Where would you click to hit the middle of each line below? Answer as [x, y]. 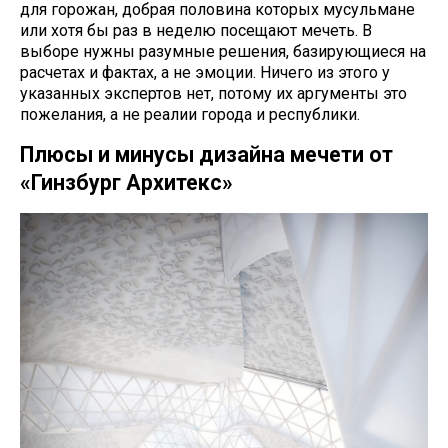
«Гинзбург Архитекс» [126, 183]
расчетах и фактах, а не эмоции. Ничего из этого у [205, 73]
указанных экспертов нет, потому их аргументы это [213, 94]
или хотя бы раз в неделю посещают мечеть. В [196, 31]
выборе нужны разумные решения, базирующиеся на [223, 52]
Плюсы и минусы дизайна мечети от [206, 155]
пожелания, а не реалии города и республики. [190, 115]
